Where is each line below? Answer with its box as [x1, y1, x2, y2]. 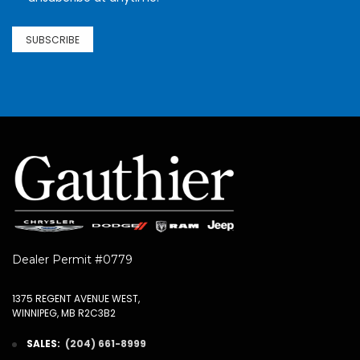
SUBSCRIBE [26, 32, 80, 47]
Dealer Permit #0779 [12, 252, 133, 267]
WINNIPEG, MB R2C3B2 [12, 305, 116, 320]
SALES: [27, 336, 60, 350]
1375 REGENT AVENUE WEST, [12, 291, 140, 305]
